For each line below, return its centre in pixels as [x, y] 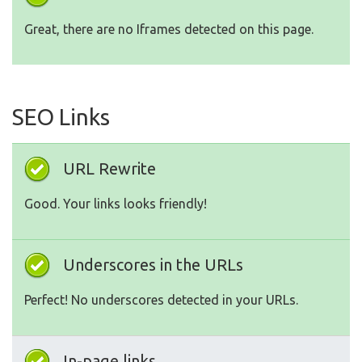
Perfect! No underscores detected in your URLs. [161, 300]
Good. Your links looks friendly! [116, 204]
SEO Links [61, 117]
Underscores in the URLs [153, 265]
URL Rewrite [109, 169]
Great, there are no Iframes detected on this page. [169, 29]
